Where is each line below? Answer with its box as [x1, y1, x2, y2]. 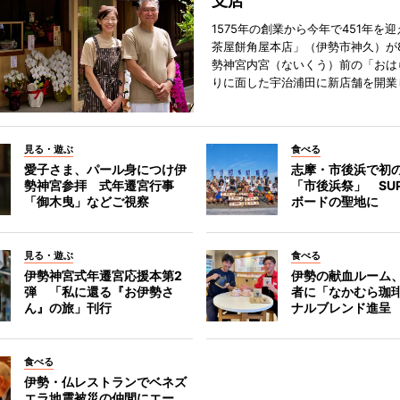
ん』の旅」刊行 [23, 300, 112, 316]
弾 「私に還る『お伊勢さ [23, 284, 174, 300]
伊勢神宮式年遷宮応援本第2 [23, 268, 182, 284]
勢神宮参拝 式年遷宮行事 [23, 178, 174, 194]
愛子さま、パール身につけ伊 [23, 162, 187, 178]
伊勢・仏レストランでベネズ [23, 374, 187, 390]
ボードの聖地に [291, 194, 379, 210]
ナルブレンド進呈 [291, 300, 392, 316]
